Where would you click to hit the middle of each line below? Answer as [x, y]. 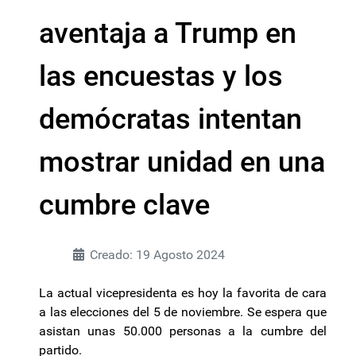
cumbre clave [124, 205]
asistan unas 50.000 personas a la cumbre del [183, 331]
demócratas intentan [170, 119]
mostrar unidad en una [182, 162]
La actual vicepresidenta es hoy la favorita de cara [183, 293]
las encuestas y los [161, 76]
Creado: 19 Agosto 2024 [157, 255]
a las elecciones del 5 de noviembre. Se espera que [183, 312]
